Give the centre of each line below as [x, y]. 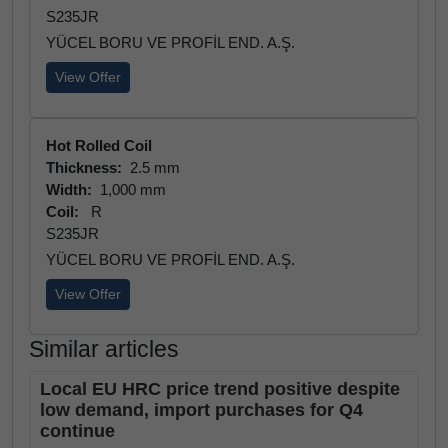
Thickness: [86, 167]
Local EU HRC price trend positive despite [220, 389]
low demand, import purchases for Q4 [201, 410]
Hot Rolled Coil [99, 145]
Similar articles [104, 349]
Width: [71, 189]
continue [77, 431]
